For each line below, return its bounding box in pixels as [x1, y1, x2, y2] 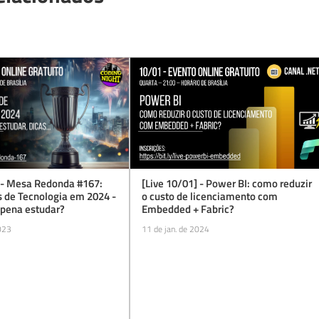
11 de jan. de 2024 [142, 221, 209, 236]
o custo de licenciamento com [142, 188, 278, 205]
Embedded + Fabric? [142, 201, 234, 218]
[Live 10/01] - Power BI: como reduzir [142, 175, 312, 192]
